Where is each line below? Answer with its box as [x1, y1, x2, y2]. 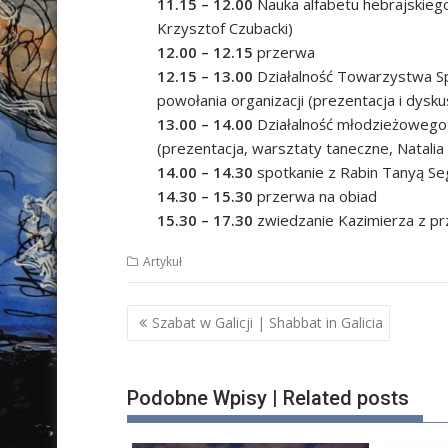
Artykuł [143, 252, 182, 270]
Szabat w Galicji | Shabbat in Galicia [152, 313, 383, 333]
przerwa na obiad [253, 185, 377, 206]
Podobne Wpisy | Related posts [127, 385, 409, 410]
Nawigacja [126, 303, 240, 332]
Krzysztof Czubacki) [157, 17, 293, 38]
